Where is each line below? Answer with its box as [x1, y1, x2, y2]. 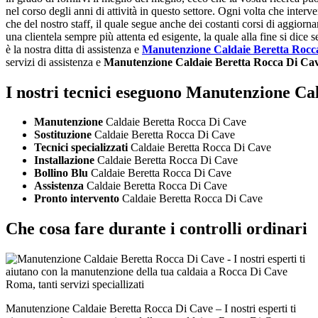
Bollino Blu [34, 167, 88, 180]
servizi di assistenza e [6, 55, 104, 68]
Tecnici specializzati [34, 141, 128, 154]
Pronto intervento [34, 192, 119, 205]
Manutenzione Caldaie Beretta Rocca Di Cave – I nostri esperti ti [6, 302, 296, 315]
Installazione [34, 154, 97, 167]
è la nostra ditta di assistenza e [6, 43, 142, 55]
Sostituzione [34, 128, 92, 141]
